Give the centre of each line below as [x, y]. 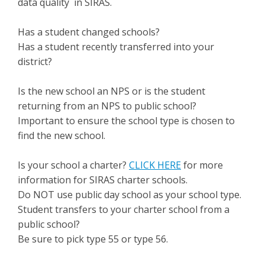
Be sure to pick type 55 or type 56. [93, 239]
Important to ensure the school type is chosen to [126, 121]
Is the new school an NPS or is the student [112, 91]
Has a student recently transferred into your [116, 47]
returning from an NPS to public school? [107, 106]
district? [35, 62]
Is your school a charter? [73, 165]
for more [202, 165]
